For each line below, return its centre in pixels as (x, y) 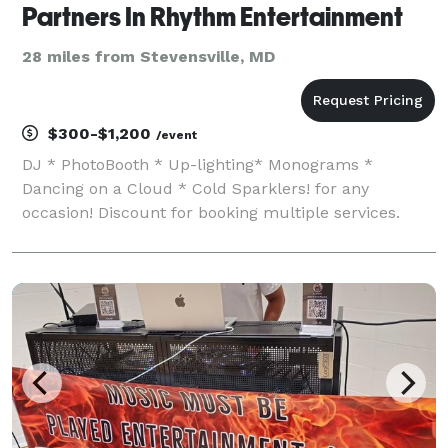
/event (176, 134)
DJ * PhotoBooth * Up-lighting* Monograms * (197, 164)
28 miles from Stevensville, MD (148, 56)
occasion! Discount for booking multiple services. (211, 212)
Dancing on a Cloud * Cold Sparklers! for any (195, 188)
